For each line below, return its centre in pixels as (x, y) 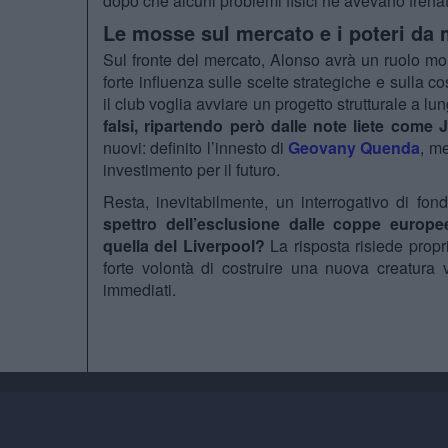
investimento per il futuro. (191, 170)
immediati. (139, 290)
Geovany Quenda (354, 148)
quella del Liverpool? (184, 246)
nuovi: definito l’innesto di (196, 148)
